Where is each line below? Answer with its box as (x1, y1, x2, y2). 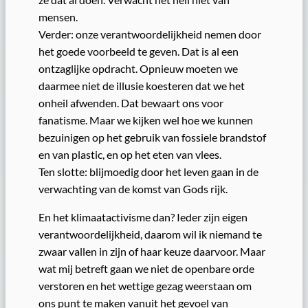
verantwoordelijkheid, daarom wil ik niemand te (38, 228, 262, 241)
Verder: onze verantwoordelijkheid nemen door (38, 27, 261, 41)
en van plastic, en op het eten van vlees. (38, 147, 221, 161)
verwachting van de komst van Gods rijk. (38, 181, 228, 195)
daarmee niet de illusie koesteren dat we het (38, 78, 245, 92)
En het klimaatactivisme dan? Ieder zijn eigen (38, 210, 247, 224)
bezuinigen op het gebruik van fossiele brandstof (38, 130, 266, 144)
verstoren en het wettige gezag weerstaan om (38, 279, 252, 293)
